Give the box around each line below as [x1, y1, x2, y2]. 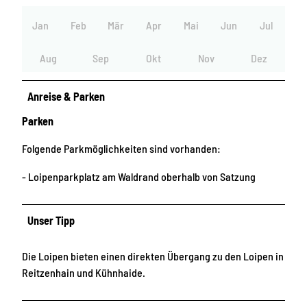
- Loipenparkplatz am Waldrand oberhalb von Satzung [22, 169, 256, 183]
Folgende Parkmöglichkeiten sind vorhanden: [22, 142, 221, 156]
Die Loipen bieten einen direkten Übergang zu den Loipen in [22, 249, 284, 262]
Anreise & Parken [27, 90, 106, 103]
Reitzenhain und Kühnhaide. [22, 265, 145, 279]
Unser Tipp [27, 213, 75, 227]
